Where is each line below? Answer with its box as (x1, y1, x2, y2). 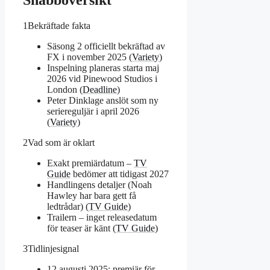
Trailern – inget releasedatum (47, 212, 157, 222)
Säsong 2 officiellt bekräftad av (47, 40, 165, 51)
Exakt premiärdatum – (47, 157, 134, 168)
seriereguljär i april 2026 (47, 105, 139, 116)
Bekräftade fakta (28, 20, 90, 31)
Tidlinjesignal (28, 243, 79, 254)
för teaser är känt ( (47, 222, 116, 233)
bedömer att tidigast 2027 (71, 168, 169, 179)
